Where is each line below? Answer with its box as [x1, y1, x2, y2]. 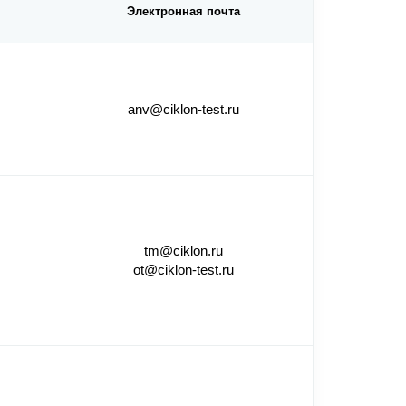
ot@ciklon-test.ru [133, 262, 234, 278]
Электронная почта [127, 5, 240, 19]
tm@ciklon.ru [144, 243, 223, 259]
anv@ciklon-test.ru [128, 101, 239, 118]
